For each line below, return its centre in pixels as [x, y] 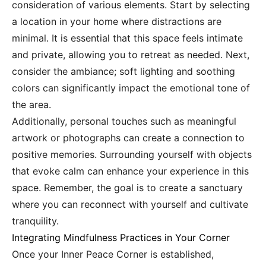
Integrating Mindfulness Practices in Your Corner [121, 237]
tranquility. [35, 221]
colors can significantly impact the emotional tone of [131, 88]
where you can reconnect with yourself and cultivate [130, 204]
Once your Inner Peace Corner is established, [113, 254]
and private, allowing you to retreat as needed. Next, [131, 55]
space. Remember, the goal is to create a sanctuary [127, 188]
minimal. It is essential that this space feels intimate [127, 38]
